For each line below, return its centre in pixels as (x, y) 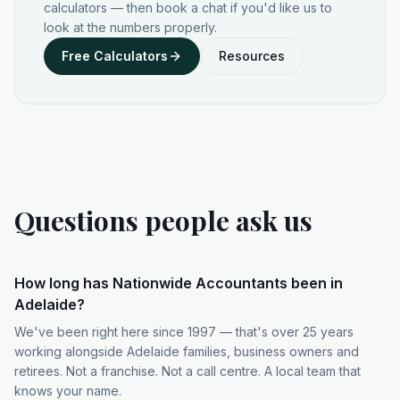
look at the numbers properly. (130, 27)
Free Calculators (115, 56)
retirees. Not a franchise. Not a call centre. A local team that (187, 371)
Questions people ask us (163, 221)
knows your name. (68, 391)
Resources (252, 56)
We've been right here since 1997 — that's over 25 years (184, 332)
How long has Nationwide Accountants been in (179, 283)
